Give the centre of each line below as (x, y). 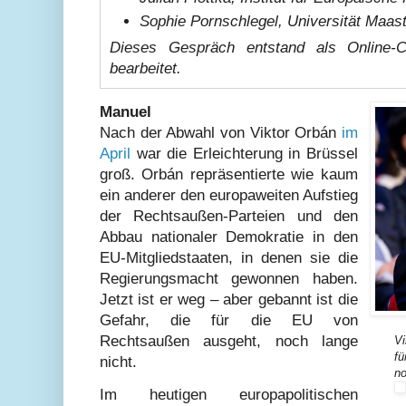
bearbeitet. (145, 69)
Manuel (126, 111)
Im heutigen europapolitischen (229, 394)
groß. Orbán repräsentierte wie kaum (229, 174)
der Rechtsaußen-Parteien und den (229, 216)
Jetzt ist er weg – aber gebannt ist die (229, 299)
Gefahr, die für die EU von (229, 320)
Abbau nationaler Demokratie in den (229, 237)
